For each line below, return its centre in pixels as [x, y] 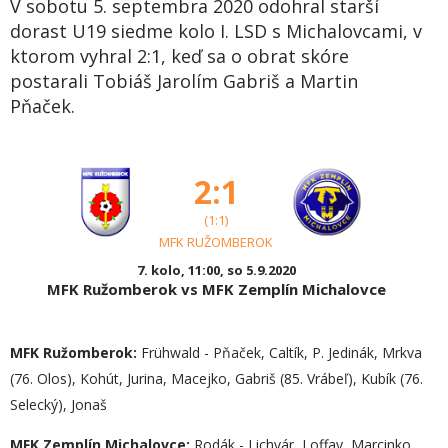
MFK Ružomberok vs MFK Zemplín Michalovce [216, 289]
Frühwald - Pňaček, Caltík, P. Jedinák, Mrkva [279, 352]
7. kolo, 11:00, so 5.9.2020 [216, 270]
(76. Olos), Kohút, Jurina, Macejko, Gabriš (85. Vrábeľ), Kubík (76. [216, 378]
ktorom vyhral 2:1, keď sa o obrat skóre [179, 56]
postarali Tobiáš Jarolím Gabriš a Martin [184, 81]
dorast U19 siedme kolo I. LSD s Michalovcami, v [216, 31]
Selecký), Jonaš [58, 404]
